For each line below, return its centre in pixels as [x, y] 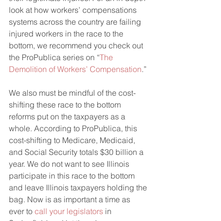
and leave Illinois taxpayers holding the [79, 187]
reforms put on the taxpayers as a [68, 116]
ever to [22, 211]
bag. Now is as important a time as [71, 199]
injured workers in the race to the [67, 34]
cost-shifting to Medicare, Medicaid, [73, 140]
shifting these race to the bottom [66, 105]
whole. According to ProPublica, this [74, 128]
